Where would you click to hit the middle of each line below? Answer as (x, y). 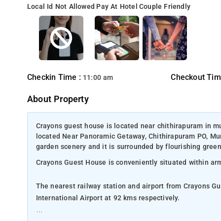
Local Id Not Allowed (61, 7)
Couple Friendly (165, 7)
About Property (58, 99)
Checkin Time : (55, 77)
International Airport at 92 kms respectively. (109, 198)
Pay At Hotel (117, 7)
